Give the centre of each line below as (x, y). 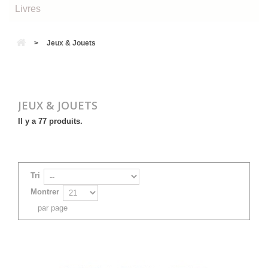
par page (53, 208)
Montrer (45, 192)
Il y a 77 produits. (50, 121)
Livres (28, 9)
